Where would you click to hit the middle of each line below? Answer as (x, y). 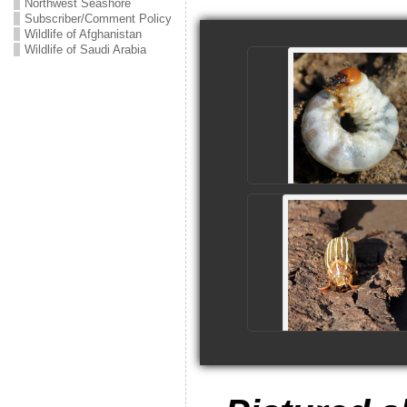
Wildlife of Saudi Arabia (85, 50)
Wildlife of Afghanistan (83, 34)
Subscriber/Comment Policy (98, 19)
